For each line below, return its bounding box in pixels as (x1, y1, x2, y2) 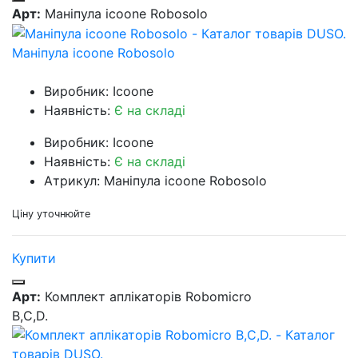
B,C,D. (12, 308, 48, 324)
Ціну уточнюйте (12, 208, 90, 221)
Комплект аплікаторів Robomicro (41, 288, 252, 305)
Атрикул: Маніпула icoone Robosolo (44, 173, 267, 189)
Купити (12, 250, 56, 267)
